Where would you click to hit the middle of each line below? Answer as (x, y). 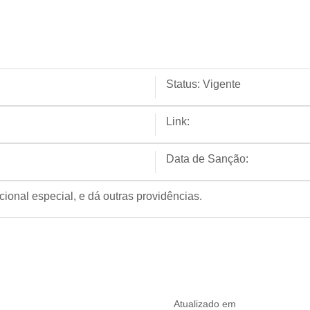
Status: (183, 84)
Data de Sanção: (207, 159)
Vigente (222, 84)
